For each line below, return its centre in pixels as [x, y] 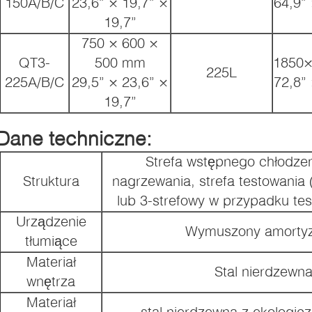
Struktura [51, 180]
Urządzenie [51, 221]
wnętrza [51, 281]
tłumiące [51, 240]
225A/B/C [34, 81]
